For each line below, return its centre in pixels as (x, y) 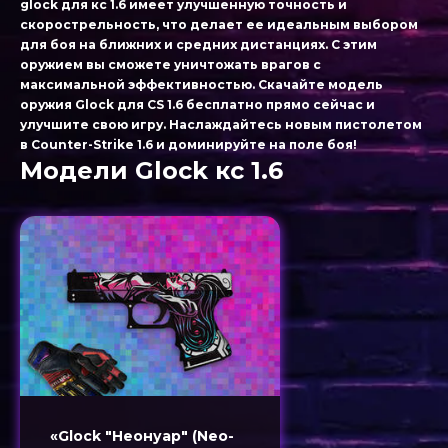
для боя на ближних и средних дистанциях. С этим (198, 44)
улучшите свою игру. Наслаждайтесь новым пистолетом (221, 124)
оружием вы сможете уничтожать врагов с (170, 64)
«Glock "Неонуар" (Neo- (142, 436)
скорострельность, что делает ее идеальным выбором (219, 24)
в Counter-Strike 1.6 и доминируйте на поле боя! (188, 144)
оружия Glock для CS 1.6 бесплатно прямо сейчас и (197, 104)
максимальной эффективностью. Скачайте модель (201, 84)
